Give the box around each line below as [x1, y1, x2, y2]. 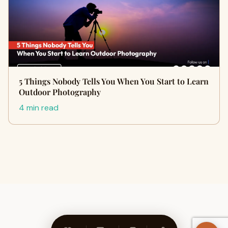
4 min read [19, 102, 59, 113]
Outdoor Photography [19, 86, 101, 97]
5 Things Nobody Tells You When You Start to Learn [19, 75, 209, 87]
